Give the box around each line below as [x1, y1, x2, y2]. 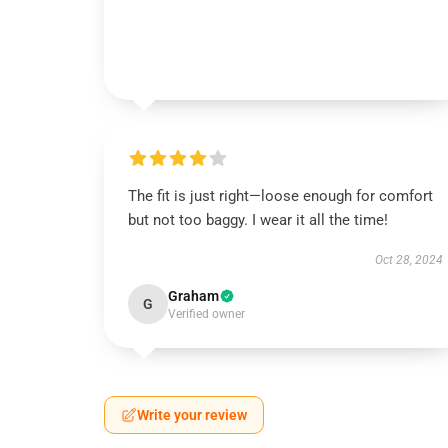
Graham [168, 288, 219, 304]
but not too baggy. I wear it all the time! [128, 211, 388, 229]
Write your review [137, 407, 247, 423]
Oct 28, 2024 [374, 253, 443, 267]
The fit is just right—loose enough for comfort [128, 187, 433, 205]
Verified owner [168, 307, 245, 321]
